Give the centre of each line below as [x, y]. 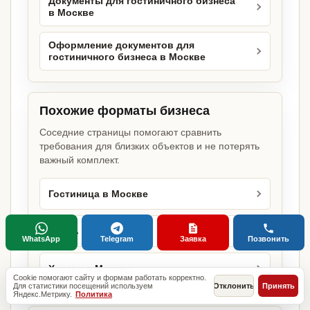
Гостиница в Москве [98, 194]
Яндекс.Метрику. [44, 294]
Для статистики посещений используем [83, 286]
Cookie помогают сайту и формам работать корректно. [110, 277]
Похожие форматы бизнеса [125, 111]
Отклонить [234, 286]
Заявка [193, 239]
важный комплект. [80, 160]
